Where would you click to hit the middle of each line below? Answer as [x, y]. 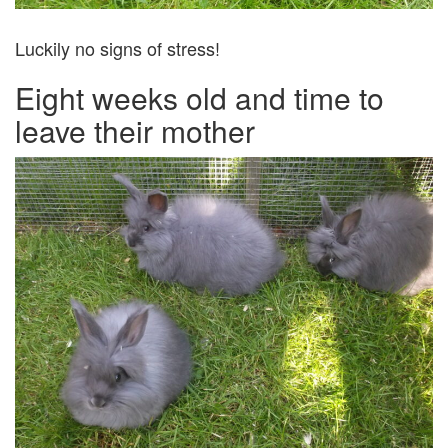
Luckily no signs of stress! [117, 48]
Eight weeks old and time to [199, 98]
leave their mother [135, 131]
